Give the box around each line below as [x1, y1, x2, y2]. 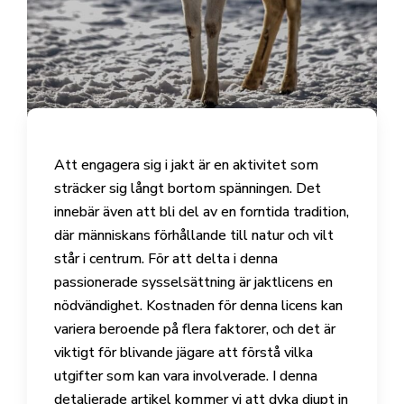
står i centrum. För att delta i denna [54, 248, 278, 269]
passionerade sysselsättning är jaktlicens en [54, 271, 333, 292]
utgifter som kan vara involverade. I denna [54, 365, 317, 386]
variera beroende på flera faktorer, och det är [54, 318, 335, 339]
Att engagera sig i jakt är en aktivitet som [54, 154, 318, 175]
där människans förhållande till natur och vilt [54, 225, 334, 245]
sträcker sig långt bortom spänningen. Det [54, 178, 321, 198]
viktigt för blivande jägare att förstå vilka [54, 342, 313, 363]
